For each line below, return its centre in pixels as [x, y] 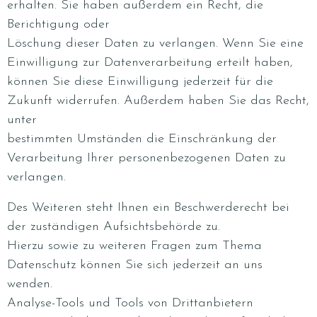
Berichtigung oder [58, 24]
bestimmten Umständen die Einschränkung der [142, 139]
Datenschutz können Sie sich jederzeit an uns [135, 265]
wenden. [30, 284]
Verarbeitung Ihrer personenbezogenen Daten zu [146, 158]
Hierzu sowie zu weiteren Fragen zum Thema [134, 246]
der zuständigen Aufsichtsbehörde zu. [114, 227]
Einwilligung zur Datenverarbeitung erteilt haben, [150, 63]
